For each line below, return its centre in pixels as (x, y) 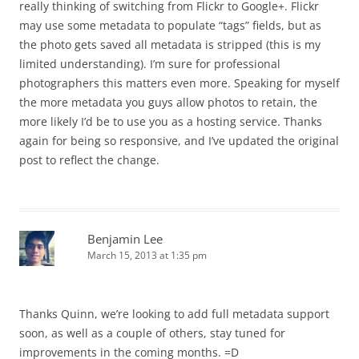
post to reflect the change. (89, 159)
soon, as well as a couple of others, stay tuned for (152, 333)
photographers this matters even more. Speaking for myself (179, 83)
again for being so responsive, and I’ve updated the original (179, 140)
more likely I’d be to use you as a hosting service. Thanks (171, 121)
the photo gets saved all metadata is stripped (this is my (170, 44)
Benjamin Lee (125, 238)
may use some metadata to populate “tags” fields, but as (170, 25)
